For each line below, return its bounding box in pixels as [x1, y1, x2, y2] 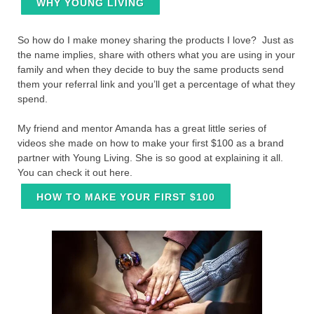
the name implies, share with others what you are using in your [18, 49, 295, 61]
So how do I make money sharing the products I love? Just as [18, 34, 294, 46]
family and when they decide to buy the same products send [18, 64, 284, 76]
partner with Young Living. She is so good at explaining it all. [18, 152, 283, 164]
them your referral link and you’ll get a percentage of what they [18, 78, 295, 90]
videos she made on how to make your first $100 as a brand [18, 137, 284, 149]
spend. [18, 93, 50, 105]
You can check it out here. [18, 167, 132, 179]
